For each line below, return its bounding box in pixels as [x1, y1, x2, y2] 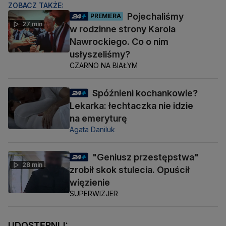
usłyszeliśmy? [70, 48, 130, 60]
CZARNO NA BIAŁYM [70, 61, 138, 70]
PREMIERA [90, 12, 121, 20]
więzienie [70, 177, 110, 188]
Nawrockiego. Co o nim [70, 36, 168, 47]
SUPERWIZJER [70, 189, 118, 198]
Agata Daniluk [70, 125, 115, 134]
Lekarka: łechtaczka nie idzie [70, 100, 193, 111]
